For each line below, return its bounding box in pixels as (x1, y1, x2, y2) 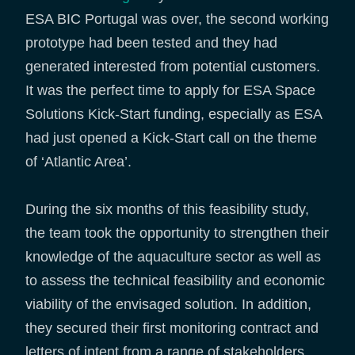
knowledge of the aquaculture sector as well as (25, 248, 321, 265)
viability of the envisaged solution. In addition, (25, 296, 311, 312)
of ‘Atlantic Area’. (25, 153, 136, 170)
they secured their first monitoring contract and (25, 319, 319, 336)
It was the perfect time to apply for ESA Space (25, 82, 315, 98)
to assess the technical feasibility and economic (25, 272, 325, 288)
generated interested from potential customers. (25, 58, 320, 74)
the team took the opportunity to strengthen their (25, 224, 329, 241)
